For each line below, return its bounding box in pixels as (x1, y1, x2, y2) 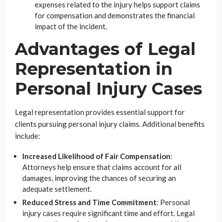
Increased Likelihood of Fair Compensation (22, 151, 170, 161)
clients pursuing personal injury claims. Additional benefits (15, 119, 205, 128)
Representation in (15, 58, 172, 79)
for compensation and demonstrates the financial (35, 10, 195, 20)
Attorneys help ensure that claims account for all (22, 162, 181, 171)
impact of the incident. (35, 21, 107, 31)
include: (15, 131, 40, 140)
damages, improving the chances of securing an (22, 173, 176, 182)
